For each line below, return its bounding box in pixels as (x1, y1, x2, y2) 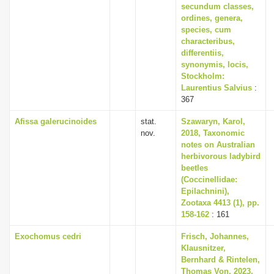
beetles (181, 163, 208, 172)
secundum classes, (181, 2, 254, 11)
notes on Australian (181, 140, 255, 149)
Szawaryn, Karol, (181, 117, 245, 126)
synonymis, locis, (181, 60, 248, 69)
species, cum (181, 25, 231, 34)
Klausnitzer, (181, 243, 226, 253)
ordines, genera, (181, 13, 243, 23)
